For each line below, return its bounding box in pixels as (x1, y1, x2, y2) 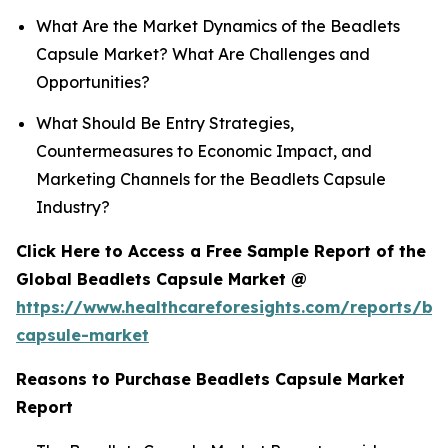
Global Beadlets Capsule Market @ (16, 269, 312, 290)
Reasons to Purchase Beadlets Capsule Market (16, 369, 405, 390)
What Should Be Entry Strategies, (36, 113, 294, 134)
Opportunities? (36, 71, 150, 92)
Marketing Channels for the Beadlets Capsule (36, 169, 386, 190)
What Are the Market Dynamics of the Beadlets (36, 15, 400, 36)
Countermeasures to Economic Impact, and (36, 141, 372, 162)
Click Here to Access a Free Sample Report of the (16, 241, 426, 262)
